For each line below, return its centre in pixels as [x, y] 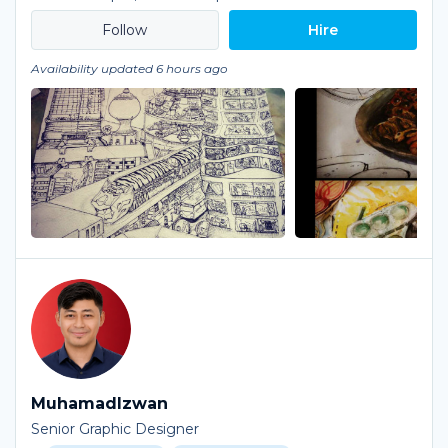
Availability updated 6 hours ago [129, 68]
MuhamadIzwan [99, 403]
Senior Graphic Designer [115, 429]
